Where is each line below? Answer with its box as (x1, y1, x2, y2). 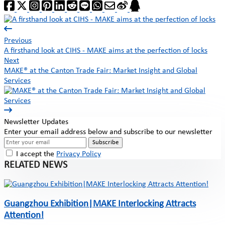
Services (4, 76, 31, 85)
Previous (4, 36, 32, 45)
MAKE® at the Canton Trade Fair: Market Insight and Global (4, 66, 197, 75)
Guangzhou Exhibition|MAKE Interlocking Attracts (4, 199, 196, 209)
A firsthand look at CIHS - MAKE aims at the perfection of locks (4, 46, 207, 55)
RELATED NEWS (4, 160, 67, 170)
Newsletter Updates (4, 118, 68, 126)
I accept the (14, 150, 56, 158)
